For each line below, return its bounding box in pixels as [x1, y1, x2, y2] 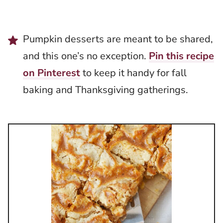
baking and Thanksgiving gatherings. [23, 83, 188, 97]
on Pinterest [23, 66, 80, 80]
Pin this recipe [149, 49, 214, 63]
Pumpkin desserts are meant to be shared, [23, 32, 213, 46]
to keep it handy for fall [80, 66, 187, 80]
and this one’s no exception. [23, 49, 149, 63]
